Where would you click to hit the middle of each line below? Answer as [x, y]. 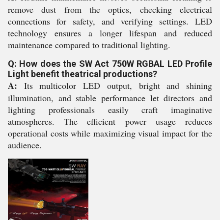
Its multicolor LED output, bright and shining [115, 85]
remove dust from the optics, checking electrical [110, 9]
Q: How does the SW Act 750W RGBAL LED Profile [110, 63]
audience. [25, 145]
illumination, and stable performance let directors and [110, 97]
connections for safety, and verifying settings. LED [110, 21]
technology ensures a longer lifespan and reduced [110, 33]
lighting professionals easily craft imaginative [110, 109]
